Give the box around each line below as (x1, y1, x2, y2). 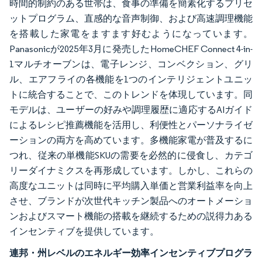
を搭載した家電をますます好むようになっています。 (9, 28, 253, 39)
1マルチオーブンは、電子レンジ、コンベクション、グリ (9, 58, 253, 70)
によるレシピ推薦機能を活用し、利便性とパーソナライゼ (9, 119, 253, 130)
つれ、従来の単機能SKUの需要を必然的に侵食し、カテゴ (9, 150, 253, 161)
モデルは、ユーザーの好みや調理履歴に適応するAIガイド (9, 104, 253, 115)
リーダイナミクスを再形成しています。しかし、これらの (9, 165, 253, 176)
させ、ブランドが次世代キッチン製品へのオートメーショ (9, 195, 253, 206)
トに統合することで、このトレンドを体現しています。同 (9, 89, 253, 100)
